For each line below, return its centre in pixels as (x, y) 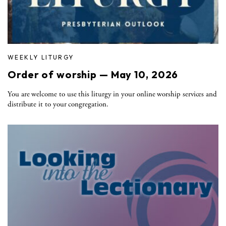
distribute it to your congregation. (58, 104)
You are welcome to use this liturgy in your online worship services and (112, 94)
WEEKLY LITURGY (41, 57)
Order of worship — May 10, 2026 (93, 74)
